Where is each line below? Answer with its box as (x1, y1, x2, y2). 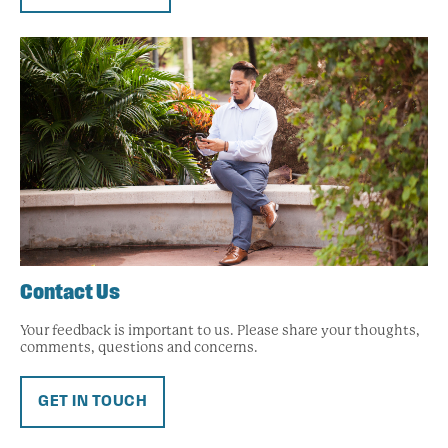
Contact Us (20, 282, 120, 306)
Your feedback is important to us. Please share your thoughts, (20, 322, 420, 339)
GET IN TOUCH (38, 394, 147, 411)
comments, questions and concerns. (20, 339, 258, 356)
